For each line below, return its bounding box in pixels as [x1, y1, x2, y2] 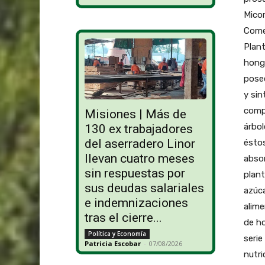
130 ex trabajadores [84, 122, 193, 137]
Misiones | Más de [84, 107, 186, 122]
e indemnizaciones [84, 196, 188, 211]
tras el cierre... [84, 211, 162, 225]
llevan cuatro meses [84, 151, 195, 166]
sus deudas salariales [84, 181, 204, 196]
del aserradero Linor [84, 137, 195, 151]
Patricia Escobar [84, 239, 141, 248]
